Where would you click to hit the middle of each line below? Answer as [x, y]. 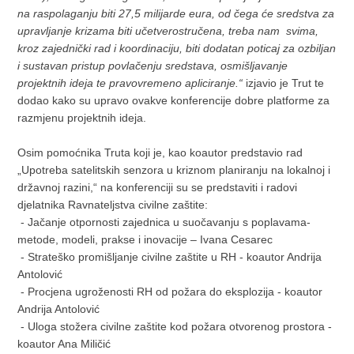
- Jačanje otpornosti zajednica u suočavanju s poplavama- [164, 222]
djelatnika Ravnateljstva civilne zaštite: [113, 205]
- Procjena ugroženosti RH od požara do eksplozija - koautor [170, 292]
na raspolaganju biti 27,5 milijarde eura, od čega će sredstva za [176, 13]
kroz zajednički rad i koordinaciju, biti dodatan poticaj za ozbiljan [177, 48]
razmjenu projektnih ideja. [82, 118]
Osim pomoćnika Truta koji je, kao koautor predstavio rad [160, 153]
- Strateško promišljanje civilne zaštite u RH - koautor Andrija [170, 257]
